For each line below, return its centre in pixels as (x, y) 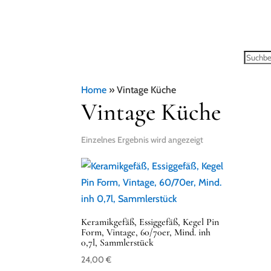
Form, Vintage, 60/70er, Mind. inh (146, 232)
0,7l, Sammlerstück (118, 243)
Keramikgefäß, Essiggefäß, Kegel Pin (150, 222)
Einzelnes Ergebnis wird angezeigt (142, 140)
